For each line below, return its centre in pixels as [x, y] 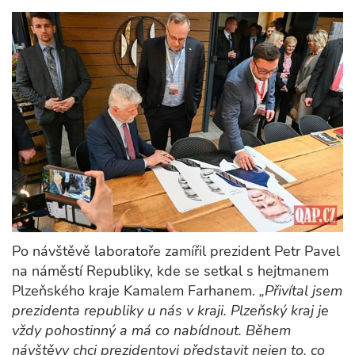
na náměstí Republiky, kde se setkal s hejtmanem [170, 271]
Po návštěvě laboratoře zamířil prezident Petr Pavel [176, 252]
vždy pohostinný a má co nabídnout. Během [151, 331]
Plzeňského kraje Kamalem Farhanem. [136, 291]
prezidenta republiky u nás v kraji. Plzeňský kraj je [170, 311]
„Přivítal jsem [301, 291]
